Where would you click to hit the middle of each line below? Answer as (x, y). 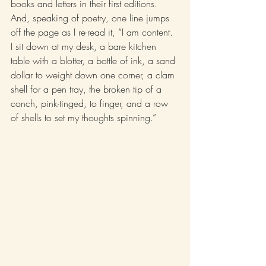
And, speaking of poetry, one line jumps (91, 18)
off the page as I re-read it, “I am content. (93, 32)
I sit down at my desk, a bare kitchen (85, 46)
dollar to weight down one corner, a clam (94, 75)
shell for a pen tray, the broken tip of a (88, 89)
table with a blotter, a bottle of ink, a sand (94, 60)
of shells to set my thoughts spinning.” (83, 117)
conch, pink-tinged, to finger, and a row (91, 103)
